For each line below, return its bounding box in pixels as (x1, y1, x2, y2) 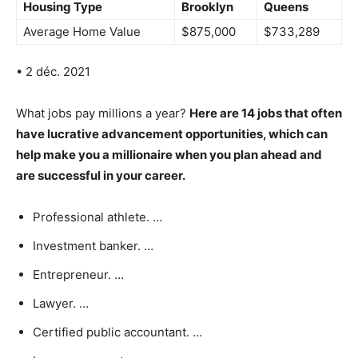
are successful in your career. (16, 168, 185, 183)
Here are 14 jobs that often (189, 105, 342, 121)
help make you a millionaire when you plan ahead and (16, 147, 322, 162)
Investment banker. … (33, 238, 153, 253)
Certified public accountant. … (33, 324, 202, 340)
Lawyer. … (33, 296, 89, 311)
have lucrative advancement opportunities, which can (16, 126, 328, 141)
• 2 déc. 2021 (16, 64, 90, 79)
